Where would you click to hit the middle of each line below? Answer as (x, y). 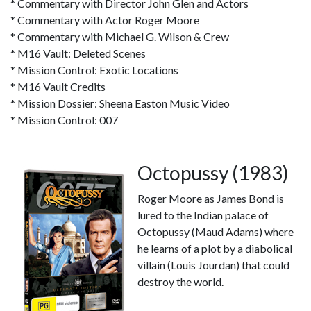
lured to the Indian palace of (203, 215)
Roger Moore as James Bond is (211, 198)
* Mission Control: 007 (64, 120)
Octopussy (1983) (213, 173)
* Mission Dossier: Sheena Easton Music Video (120, 103)
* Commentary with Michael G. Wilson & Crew (120, 36)
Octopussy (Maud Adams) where (216, 232)
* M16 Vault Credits (58, 86)
